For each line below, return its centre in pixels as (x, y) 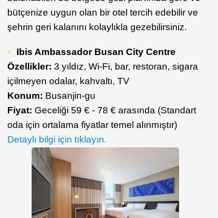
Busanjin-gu (70, 95)
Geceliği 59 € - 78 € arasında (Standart (115, 110)
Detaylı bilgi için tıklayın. (57, 139)
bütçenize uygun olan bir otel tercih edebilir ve (103, 12)
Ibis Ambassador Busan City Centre (96, 52)
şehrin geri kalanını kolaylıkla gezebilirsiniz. (97, 27)
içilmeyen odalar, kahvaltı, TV (68, 81)
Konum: (26, 95)
